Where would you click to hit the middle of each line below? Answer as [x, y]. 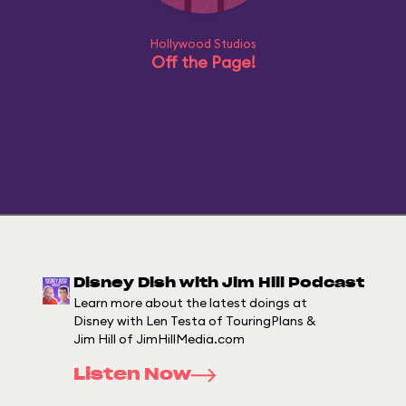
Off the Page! [203, 62]
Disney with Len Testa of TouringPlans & [194, 321]
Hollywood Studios [203, 43]
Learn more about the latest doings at [190, 303]
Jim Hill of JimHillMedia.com [159, 339]
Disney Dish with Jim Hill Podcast [218, 283]
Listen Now [132, 375]
